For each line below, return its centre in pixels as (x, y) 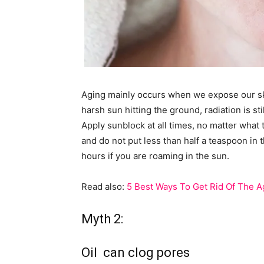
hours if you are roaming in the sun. (155, 156)
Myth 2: (102, 219)
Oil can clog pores (136, 252)
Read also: (104, 186)
